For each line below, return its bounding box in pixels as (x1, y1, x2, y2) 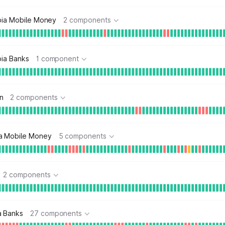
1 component (36, 54, 79, 63)
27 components (30, 209, 82, 217)
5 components (58, 132, 106, 140)
